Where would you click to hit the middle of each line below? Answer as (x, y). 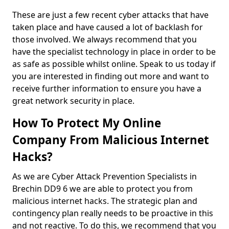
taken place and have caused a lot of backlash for (108, 27)
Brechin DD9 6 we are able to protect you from (102, 189)
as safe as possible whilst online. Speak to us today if (114, 64)
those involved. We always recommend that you (105, 39)
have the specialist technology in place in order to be (114, 52)
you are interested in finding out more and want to (111, 76)
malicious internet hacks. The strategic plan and (105, 201)
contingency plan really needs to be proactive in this (113, 213)
